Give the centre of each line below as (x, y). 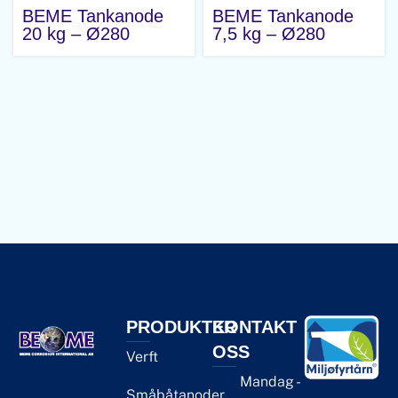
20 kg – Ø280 (76, 34)
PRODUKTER (181, 327)
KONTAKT (255, 327)
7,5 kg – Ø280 (269, 34)
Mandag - (269, 382)
